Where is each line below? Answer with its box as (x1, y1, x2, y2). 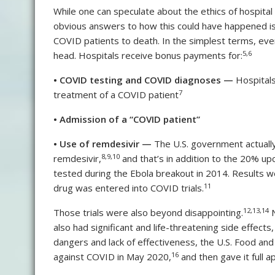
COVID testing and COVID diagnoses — (60, 74, 233, 87)
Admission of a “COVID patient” (60, 113, 200, 126)
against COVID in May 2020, (53, 250, 171, 263)
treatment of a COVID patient (53, 88, 179, 101)
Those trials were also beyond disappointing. (53, 206, 243, 219)
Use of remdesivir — (60, 137, 152, 150)
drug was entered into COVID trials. (53, 182, 204, 195)
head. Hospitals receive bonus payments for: (53, 49, 242, 62)
